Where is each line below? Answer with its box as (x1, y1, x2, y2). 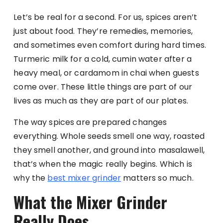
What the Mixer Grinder (13, 190, 168, 214)
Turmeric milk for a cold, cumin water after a (13, 53, 192, 65)
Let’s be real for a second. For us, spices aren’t (13, 11, 198, 23)
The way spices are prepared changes (13, 116, 167, 128)
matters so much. (121, 172, 194, 184)
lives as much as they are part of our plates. (13, 95, 188, 107)
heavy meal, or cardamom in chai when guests (13, 67, 199, 79)
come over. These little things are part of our (13, 81, 193, 93)
